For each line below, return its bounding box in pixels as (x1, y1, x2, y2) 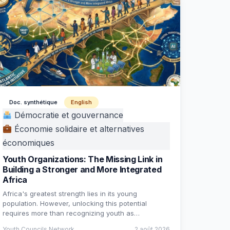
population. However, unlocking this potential (3, 199, 147, 207)
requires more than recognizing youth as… (3, 209, 140, 217)
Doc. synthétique (9, 99, 57, 106)
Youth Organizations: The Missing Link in (3, 154, 163, 164)
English (71, 99, 92, 106)
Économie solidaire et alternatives (12, 124, 145, 134)
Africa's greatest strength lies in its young (3, 189, 137, 198)
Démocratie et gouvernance (12, 110, 124, 120)
